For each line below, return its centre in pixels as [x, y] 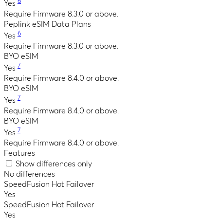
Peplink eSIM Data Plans [47, 24]
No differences [29, 174]
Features [19, 153]
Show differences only [53, 164]
